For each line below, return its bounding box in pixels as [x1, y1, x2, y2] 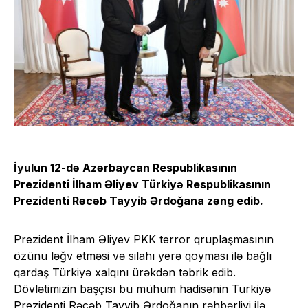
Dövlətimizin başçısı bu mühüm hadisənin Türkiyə [14, 282, 271, 296]
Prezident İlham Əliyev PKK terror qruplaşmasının [14, 232, 274, 247]
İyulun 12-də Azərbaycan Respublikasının [14, 161, 237, 175]
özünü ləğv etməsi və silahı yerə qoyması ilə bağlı [14, 249, 272, 263]
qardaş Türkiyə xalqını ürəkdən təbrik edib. [14, 265, 236, 280]
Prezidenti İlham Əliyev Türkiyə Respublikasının [14, 177, 271, 192]
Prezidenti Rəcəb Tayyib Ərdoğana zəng [14, 194, 236, 208]
